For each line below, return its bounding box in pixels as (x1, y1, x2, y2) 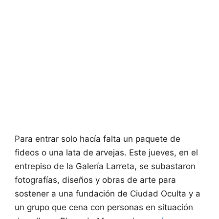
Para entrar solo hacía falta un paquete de (15, 134, 180, 144)
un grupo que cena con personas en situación (15, 202, 193, 213)
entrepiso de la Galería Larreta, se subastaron (15, 161, 196, 172)
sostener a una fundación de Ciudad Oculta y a (15, 189, 200, 199)
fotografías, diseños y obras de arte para (15, 175, 176, 185)
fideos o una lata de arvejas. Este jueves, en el (15, 148, 198, 158)
